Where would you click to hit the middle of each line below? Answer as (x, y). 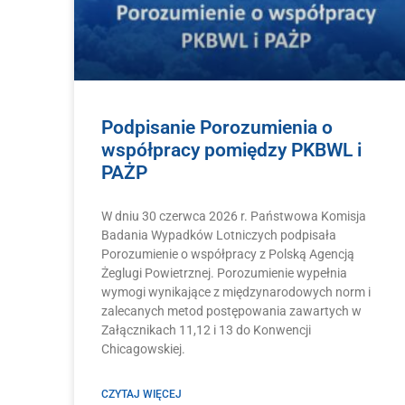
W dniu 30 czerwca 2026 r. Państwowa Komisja (234, 217)
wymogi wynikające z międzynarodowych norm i (236, 292)
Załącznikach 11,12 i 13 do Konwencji (206, 330)
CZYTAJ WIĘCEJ (141, 395)
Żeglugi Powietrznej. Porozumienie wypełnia (224, 273)
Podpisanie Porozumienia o (217, 128)
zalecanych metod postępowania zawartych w (231, 311)
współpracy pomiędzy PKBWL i (231, 151)
